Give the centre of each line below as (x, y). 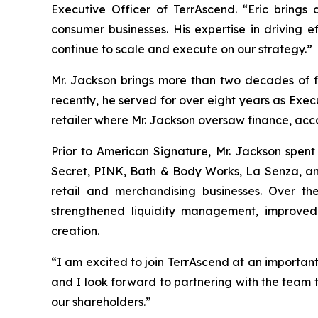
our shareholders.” (101, 301)
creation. (75, 230)
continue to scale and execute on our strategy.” (182, 49)
